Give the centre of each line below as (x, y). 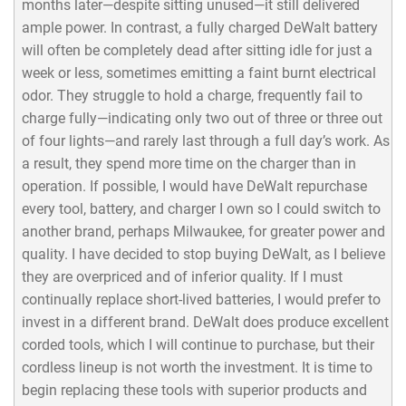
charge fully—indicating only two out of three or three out (202, 118)
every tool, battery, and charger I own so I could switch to (201, 208)
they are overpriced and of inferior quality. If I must (182, 276)
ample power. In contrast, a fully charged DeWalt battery (200, 27)
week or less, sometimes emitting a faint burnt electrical (199, 72)
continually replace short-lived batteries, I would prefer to (201, 299)
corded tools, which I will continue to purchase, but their (198, 344)
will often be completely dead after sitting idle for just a (197, 50)
